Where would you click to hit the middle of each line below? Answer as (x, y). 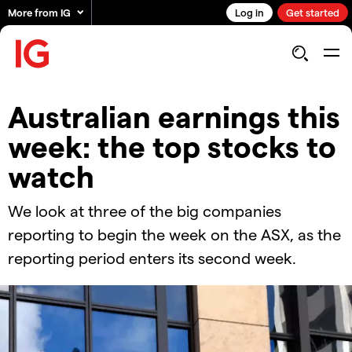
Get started (313, 12)
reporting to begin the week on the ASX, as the (174, 235)
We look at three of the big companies (145, 211)
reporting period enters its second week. (152, 258)
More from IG (39, 12)
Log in (249, 12)
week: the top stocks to (172, 146)
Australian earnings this (174, 116)
